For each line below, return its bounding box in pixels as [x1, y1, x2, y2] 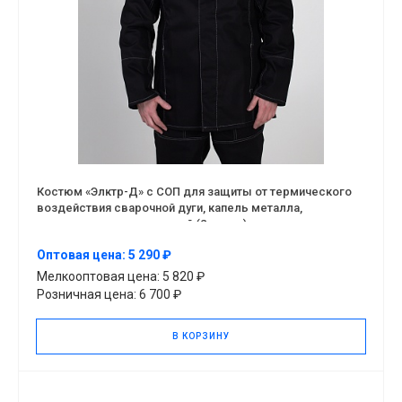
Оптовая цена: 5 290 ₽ [37, 248, 171, 263]
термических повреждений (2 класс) [37, 216, 247, 231]
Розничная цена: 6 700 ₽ [37, 286, 181, 301]
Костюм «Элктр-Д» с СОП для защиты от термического [37, 184, 352, 198]
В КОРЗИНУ [172, 330, 230, 341]
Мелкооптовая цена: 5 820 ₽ [37, 268, 205, 284]
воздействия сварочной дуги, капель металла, [37, 200, 302, 214]
